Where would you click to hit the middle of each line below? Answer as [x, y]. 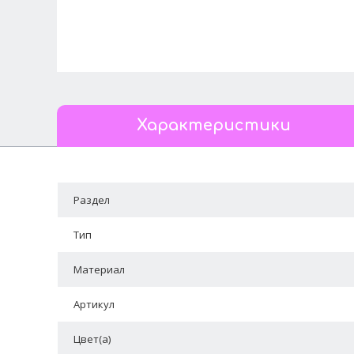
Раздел [91, 200]
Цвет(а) [92, 339]
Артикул [94, 305]
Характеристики [214, 126]
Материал [99, 270]
